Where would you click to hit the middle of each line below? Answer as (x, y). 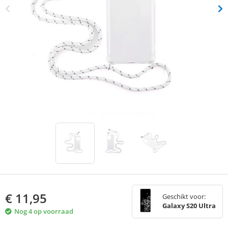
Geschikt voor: (184, 197)
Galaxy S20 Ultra (189, 206)
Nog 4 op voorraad (44, 211)
